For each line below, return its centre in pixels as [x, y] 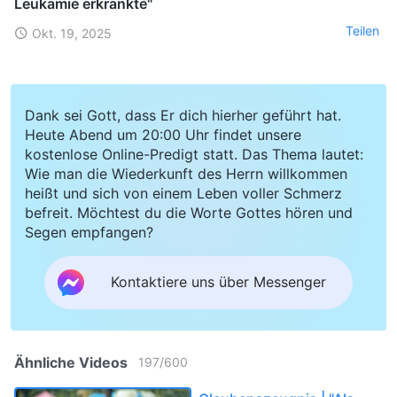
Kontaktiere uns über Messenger [218, 282]
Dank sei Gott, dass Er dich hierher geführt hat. [183, 115]
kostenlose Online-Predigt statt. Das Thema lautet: [194, 154]
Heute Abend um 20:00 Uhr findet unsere [163, 134]
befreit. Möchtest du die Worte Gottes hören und [189, 212]
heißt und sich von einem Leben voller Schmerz [183, 193]
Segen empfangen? [89, 232]
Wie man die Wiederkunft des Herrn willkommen [186, 173]
